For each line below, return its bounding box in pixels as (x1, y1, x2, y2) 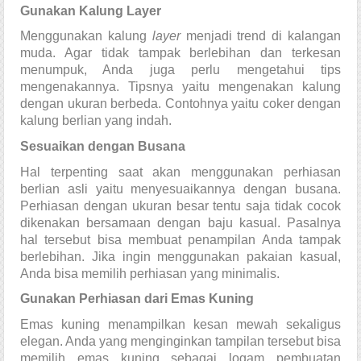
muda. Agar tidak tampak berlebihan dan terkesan (20, 46, 341, 60)
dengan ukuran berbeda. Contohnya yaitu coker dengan (20, 97, 341, 111)
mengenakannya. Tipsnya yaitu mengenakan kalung (20, 80, 341, 94)
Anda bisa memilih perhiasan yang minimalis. (20, 266, 280, 280)
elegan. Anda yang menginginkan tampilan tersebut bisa (20, 334, 341, 348)
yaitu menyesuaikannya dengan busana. (95, 181, 342, 196)
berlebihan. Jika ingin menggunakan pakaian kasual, (20, 249, 341, 263)
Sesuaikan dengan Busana (20, 139, 185, 153)
